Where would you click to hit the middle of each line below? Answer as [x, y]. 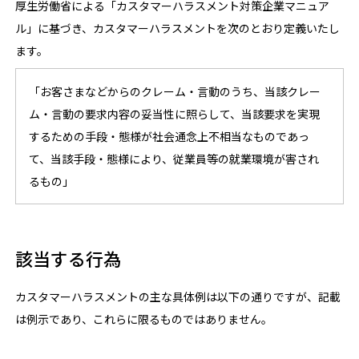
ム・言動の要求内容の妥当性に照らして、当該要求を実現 [175, 114]
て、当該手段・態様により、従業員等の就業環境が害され [174, 159]
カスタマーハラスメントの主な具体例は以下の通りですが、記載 [178, 296]
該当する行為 [69, 258]
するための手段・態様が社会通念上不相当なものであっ [169, 136]
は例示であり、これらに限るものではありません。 [144, 319]
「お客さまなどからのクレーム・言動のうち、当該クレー [175, 91]
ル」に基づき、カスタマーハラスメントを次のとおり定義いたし [178, 28]
